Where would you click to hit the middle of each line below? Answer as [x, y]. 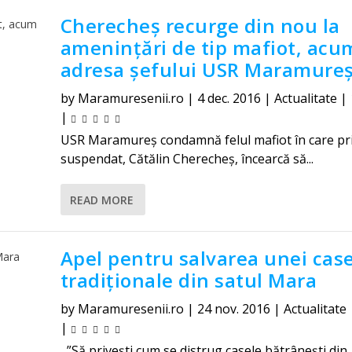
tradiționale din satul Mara [189, 280]
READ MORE [101, 200]
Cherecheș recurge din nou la [200, 26]
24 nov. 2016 [233, 309]
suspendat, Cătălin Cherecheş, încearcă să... [187, 159]
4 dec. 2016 [229, 98]
